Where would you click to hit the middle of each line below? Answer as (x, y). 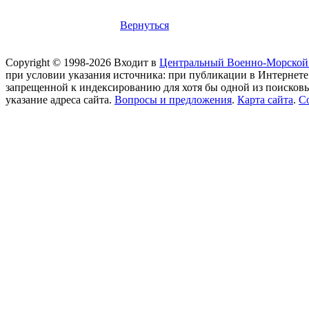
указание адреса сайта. (60, 100)
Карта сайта (265, 100)
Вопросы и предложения (173, 100)
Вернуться (144, 25)
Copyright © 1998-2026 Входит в (82, 62)
